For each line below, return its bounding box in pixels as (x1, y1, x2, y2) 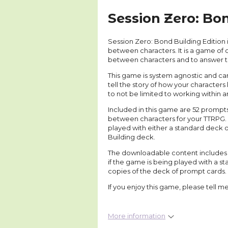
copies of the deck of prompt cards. (108, 167, 226, 175)
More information (108, 212, 165, 220)
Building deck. (108, 133, 155, 141)
